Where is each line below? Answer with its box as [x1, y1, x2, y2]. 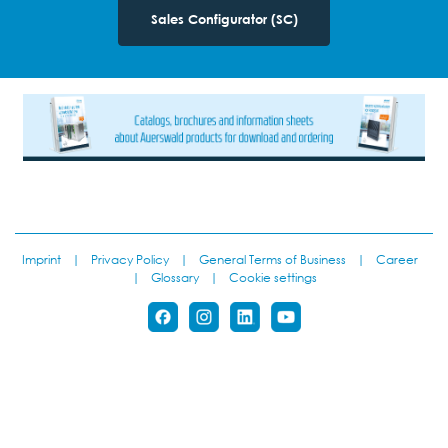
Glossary [150, 267, 199, 286]
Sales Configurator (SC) [150, 10, 298, 30]
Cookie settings [228, 267, 317, 286]
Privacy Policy [91, 249, 169, 268]
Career [376, 249, 418, 268]
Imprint [22, 249, 61, 268]
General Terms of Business [199, 249, 346, 268]
